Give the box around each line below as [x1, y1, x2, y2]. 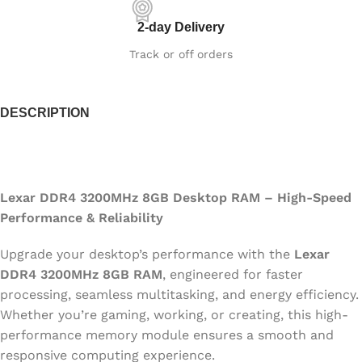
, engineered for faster [162, 266, 303, 282]
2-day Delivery [137, 19, 225, 34]
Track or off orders [129, 47, 233, 61]
